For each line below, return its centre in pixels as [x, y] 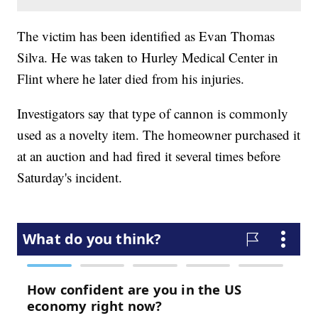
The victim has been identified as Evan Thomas [146, 36]
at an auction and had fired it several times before [149, 156]
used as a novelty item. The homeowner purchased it [159, 135]
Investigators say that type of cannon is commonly [153, 114]
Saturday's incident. [70, 177]
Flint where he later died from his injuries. [131, 79]
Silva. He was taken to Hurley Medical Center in [148, 57]
